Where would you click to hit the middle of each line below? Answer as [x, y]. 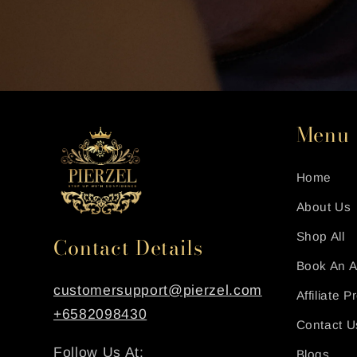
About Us [324, 207]
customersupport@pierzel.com [158, 290]
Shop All [320, 237]
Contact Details [128, 248]
